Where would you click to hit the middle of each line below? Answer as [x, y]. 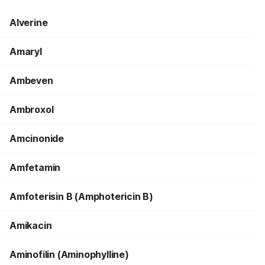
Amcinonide [37, 138]
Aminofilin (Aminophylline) [69, 254]
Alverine [29, 22]
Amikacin [31, 225]
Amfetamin [35, 167]
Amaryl [26, 51]
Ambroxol [32, 109]
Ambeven [31, 80]
